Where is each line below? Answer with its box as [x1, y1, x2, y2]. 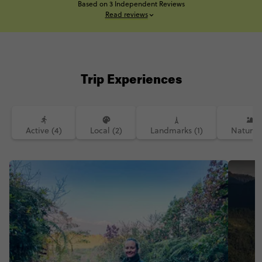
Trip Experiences [80, 74, 182, 87]
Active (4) [26, 125, 62, 136]
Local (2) [90, 125, 122, 136]
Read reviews [105, 9, 148, 19]
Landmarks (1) [150, 125, 203, 136]
